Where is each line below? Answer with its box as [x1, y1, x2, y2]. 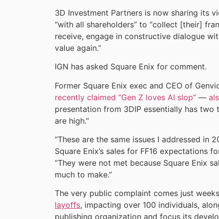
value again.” [55, 43, 101, 53]
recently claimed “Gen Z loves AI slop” [55, 92, 196, 102]
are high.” [55, 115, 89, 126]
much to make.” [55, 169, 112, 179]
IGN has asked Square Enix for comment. [55, 62, 207, 72]
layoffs [55, 200, 80, 210]
